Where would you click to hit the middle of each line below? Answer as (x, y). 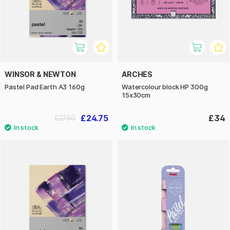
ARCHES (137, 74)
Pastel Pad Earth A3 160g (45, 87)
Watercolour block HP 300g (165, 87)
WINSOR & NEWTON (40, 74)
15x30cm (136, 95)
